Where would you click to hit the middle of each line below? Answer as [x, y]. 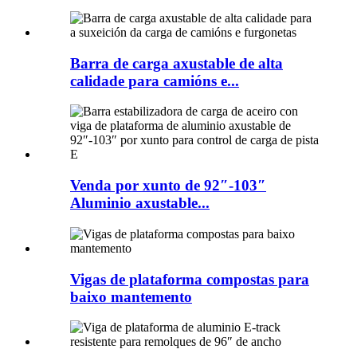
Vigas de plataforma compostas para [190, 279]
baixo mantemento [131, 296]
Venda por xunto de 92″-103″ [168, 186]
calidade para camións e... [155, 80]
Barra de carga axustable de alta [177, 63]
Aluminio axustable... [140, 203]
